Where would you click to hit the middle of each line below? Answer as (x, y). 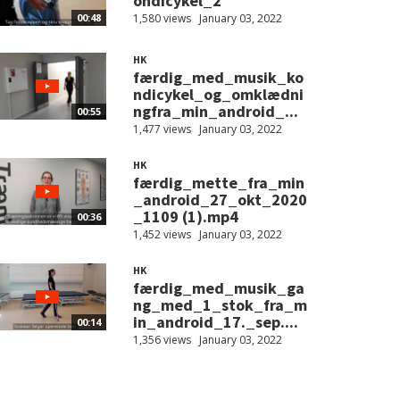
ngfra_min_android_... (215, 112)
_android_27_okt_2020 (220, 200)
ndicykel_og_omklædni (218, 95)
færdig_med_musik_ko (218, 78)
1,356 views (162, 340)
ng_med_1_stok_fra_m (220, 305)
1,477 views (162, 129)
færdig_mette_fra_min (218, 183)
